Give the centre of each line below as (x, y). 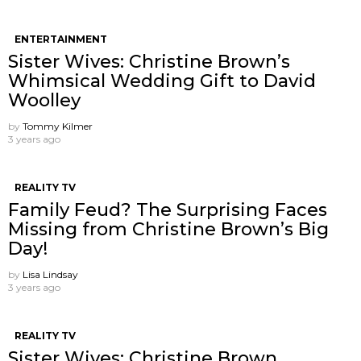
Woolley (44, 100)
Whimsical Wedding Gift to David (162, 81)
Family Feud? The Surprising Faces (168, 210)
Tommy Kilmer (58, 126)
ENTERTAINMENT (61, 39)
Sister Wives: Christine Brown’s (149, 61)
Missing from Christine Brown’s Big (168, 229)
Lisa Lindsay (50, 274)
